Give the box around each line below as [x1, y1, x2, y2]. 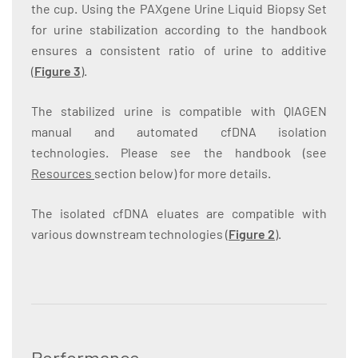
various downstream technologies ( [31, 226, 229, 241]
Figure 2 [229, 226, 275, 241]
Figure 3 [34, 63, 81, 78]
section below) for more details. [94, 165, 271, 181]
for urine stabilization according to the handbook [31, 22, 327, 37]
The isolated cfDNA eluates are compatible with [31, 205, 327, 221]
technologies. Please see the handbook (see [31, 145, 327, 160]
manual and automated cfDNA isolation [31, 124, 327, 139]
